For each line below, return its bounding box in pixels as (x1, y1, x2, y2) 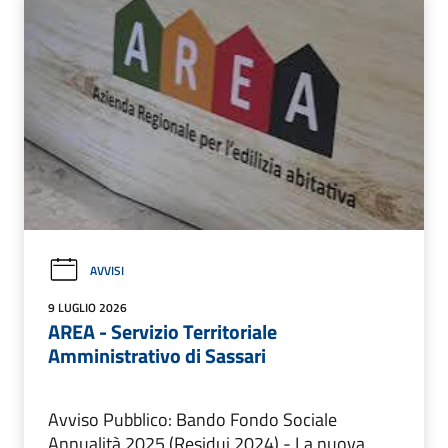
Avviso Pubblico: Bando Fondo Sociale (48, 406, 337, 434)
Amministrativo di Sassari (48, 340, 266, 372)
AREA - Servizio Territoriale (48, 316, 277, 348)
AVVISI (90, 261, 124, 280)
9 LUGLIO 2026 (48, 298, 127, 318)
